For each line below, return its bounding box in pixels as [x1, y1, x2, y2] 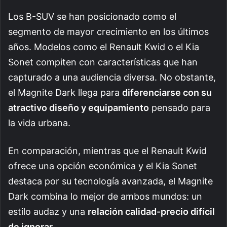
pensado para [149, 102, 210, 113]
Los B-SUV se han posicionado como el [8, 11, 176, 22]
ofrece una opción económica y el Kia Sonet [8, 160, 197, 171]
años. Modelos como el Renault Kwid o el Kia [8, 41, 199, 52]
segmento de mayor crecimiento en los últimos [8, 26, 209, 37]
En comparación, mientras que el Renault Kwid [8, 145, 207, 156]
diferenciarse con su [122, 87, 212, 98]
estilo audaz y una [8, 206, 88, 217]
